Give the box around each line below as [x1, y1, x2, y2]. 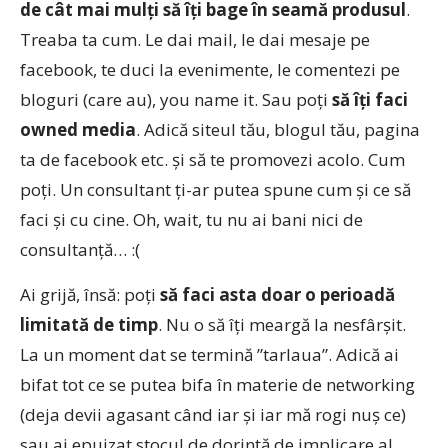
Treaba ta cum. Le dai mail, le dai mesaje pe [20, 28, 370, 51]
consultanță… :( [20, 238, 140, 261]
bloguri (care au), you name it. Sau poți [20, 88, 332, 111]
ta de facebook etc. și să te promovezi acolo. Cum [20, 148, 405, 171]
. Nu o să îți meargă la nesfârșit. [158, 313, 406, 336]
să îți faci [332, 88, 408, 111]
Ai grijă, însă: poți [20, 283, 160, 306]
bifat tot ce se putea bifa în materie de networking [20, 373, 415, 396]
